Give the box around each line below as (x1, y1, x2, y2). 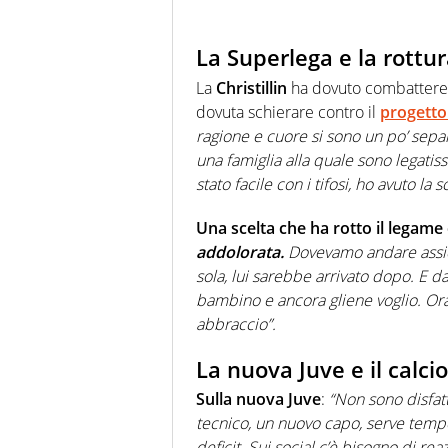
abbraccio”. (196, 312, 276, 335)
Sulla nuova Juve (196, 388, 321, 411)
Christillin (216, 76, 287, 99)
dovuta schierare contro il (196, 100, 380, 123)
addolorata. (196, 240, 284, 263)
